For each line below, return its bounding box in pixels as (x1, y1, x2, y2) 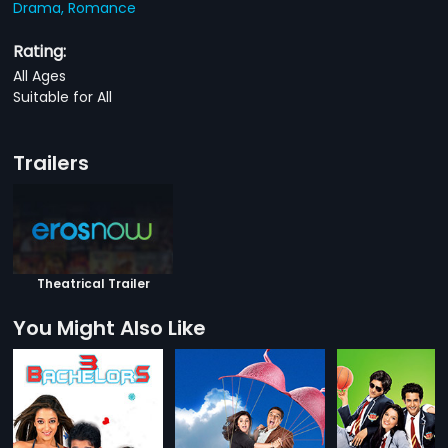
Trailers (13, 148, 90, 177)
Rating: (13, 39, 67, 63)
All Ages (13, 65, 67, 86)
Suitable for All (13, 86, 113, 107)
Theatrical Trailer (36, 274, 150, 292)
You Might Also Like (13, 313, 207, 342)
